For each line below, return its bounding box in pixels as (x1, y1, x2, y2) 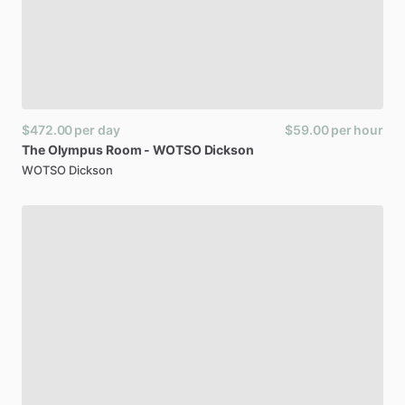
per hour (330, 122, 383, 137)
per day (74, 122, 120, 137)
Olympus (47, 142, 103, 157)
